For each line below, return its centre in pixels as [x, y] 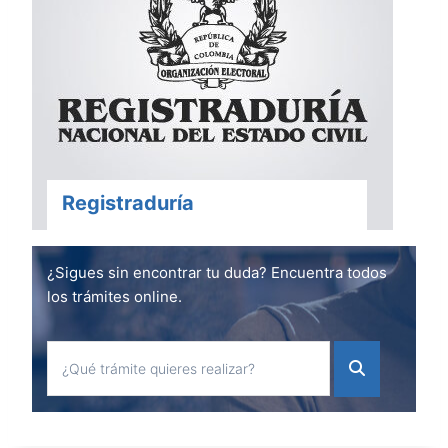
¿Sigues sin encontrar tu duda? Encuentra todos [217, 272]
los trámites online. [114, 296]
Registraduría [128, 203]
